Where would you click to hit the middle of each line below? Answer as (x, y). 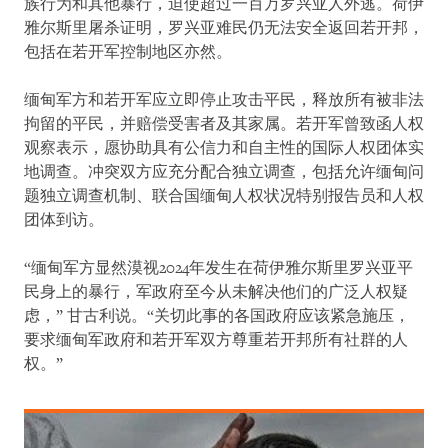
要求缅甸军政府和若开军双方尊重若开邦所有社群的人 (216, 340)
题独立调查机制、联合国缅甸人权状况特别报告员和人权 (224, 196)
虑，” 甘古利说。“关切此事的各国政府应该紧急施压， (217, 316)
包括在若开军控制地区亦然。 (128, 52)
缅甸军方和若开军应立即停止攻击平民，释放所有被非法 (224, 100)
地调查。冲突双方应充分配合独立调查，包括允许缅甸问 (224, 172)
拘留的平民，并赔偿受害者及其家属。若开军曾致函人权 (224, 124)
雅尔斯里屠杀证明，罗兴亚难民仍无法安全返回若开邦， (224, 28)
